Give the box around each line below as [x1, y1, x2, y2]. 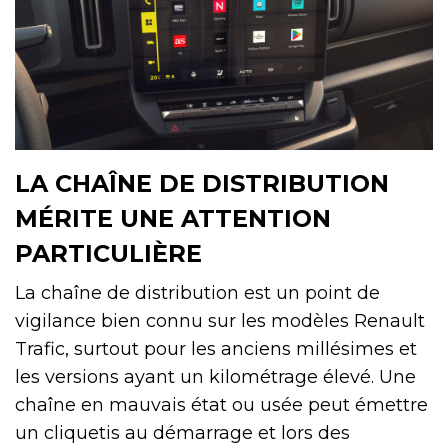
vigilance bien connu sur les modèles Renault [15, 309, 425, 332]
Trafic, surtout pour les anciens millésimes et [15, 337, 417, 360]
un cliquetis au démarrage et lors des [15, 421, 350, 444]
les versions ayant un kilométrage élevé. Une [15, 365, 416, 388]
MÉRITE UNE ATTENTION [15, 203, 331, 233]
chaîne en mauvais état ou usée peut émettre [15, 393, 428, 416]
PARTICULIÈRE [15, 238, 202, 268]
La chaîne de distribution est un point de [15, 281, 380, 304]
